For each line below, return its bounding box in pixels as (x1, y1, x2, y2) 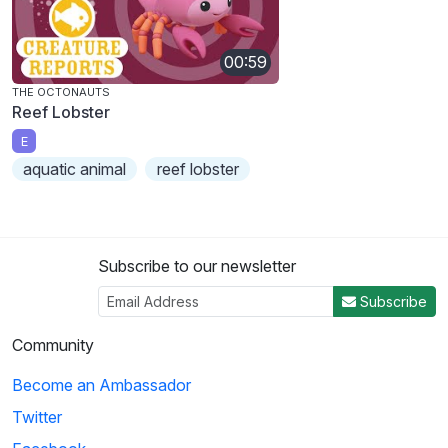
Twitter (12, 407, 62, 428)
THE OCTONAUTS (12, 84, 110, 99)
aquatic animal (23, 159, 127, 180)
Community (12, 335, 94, 356)
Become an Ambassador (12, 375, 191, 396)
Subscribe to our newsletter (98, 256, 296, 277)
